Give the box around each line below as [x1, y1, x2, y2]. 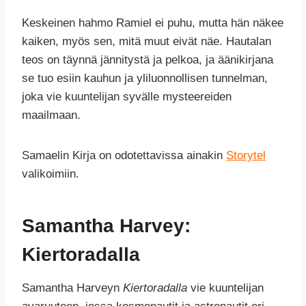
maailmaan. [22, 109, 81, 122]
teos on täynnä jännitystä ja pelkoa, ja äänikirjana [22, 53, 273, 67]
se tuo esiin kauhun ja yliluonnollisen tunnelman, [22, 72, 268, 85]
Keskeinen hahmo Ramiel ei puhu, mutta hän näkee [22, 16, 283, 30]
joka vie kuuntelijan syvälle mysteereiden [22, 90, 232, 104]
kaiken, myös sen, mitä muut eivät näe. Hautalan [22, 35, 271, 48]
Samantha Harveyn [22, 281, 123, 295]
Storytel [226, 149, 266, 163]
